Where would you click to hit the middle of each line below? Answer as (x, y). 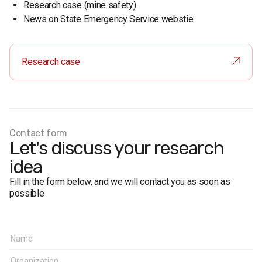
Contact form (39, 133)
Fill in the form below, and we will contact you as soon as (120, 182)
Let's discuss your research (117, 148)
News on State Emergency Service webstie (108, 19)
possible (27, 194)
